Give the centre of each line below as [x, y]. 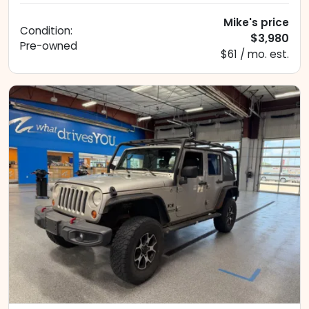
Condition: [46, 30]
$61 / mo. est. [255, 54]
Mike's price [256, 22]
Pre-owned [49, 46]
